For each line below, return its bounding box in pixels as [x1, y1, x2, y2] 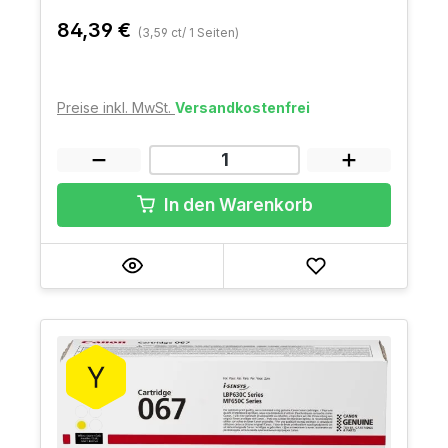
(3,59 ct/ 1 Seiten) [138, 24, 239, 40]
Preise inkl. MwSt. [57, 98, 175, 116]
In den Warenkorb [163, 193, 313, 215]
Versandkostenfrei [175, 98, 310, 116]
